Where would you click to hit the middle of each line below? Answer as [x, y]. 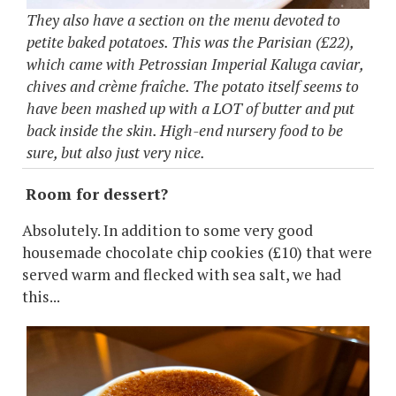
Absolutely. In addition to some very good [168, 231]
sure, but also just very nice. [117, 153]
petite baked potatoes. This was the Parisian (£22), [190, 42]
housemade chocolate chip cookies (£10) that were [197, 253]
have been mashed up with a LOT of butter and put [190, 109]
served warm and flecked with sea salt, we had [182, 275]
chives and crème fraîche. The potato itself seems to [193, 87]
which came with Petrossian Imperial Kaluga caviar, [195, 65]
